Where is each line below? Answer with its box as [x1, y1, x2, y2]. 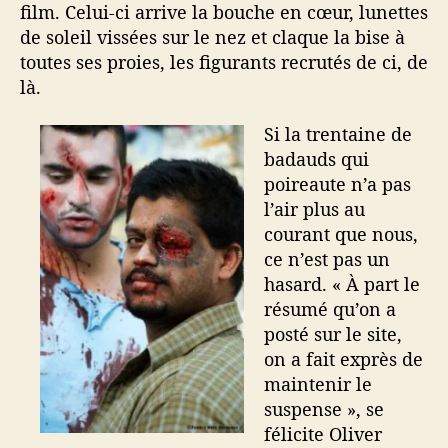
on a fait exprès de [264, 347, 423, 371]
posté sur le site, [264, 322, 402, 346]
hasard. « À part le [264, 272, 420, 296]
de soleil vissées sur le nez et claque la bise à [20, 24, 405, 49]
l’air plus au [264, 197, 365, 221]
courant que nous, [264, 222, 418, 246]
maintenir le [264, 372, 372, 396]
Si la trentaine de [264, 122, 412, 146]
